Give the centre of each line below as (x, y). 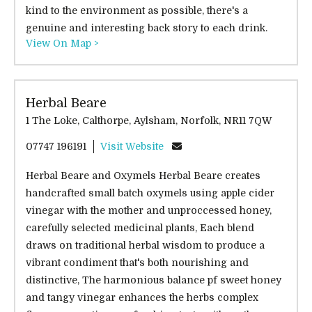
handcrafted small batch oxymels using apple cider (150, 193)
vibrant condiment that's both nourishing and (137, 263)
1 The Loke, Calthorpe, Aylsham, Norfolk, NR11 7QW (248, 120)
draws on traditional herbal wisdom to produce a (145, 245)
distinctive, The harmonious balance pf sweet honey (154, 280)
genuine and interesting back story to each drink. (147, 28)
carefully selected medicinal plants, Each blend (140, 228)
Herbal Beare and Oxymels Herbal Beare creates (143, 175)
